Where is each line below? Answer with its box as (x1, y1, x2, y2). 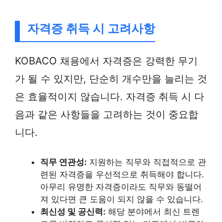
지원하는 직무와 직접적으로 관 (87, 157, 206, 167)
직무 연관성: (40, 157, 87, 167)
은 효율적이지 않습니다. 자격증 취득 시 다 (15, 90, 204, 103)
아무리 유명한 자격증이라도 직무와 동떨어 (40, 182, 202, 192)
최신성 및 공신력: (40, 207, 106, 217)
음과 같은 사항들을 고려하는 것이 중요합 (15, 108, 198, 120)
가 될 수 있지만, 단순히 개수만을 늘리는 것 (15, 72, 207, 85)
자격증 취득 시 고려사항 (27, 21, 155, 36)
